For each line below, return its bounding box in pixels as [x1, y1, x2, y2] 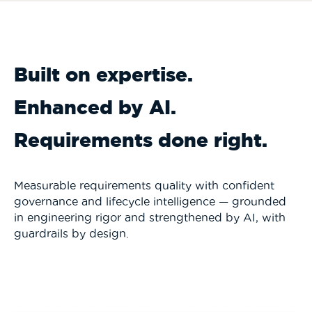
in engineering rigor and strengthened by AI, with [14, 211, 286, 224]
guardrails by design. [14, 227, 129, 240]
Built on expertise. [14, 63, 193, 85]
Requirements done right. [14, 129, 267, 150]
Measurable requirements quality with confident [14, 179, 274, 192]
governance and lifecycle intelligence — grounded [14, 195, 286, 208]
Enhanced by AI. [14, 96, 176, 118]
